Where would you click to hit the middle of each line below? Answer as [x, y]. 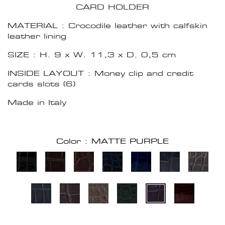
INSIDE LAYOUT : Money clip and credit [100, 73]
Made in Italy [37, 102]
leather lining [37, 36]
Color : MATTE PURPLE [113, 141]
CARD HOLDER [113, 7]
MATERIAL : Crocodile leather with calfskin [107, 26]
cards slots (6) [41, 84]
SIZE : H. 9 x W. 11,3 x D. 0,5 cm [92, 55]
